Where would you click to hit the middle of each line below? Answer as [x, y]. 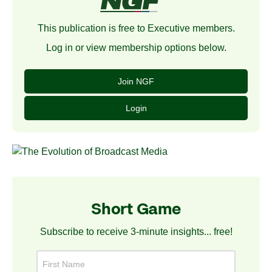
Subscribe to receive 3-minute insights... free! [136, 232]
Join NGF [136, 82]
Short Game [136, 210]
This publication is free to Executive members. [136, 28]
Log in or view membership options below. [136, 48]
